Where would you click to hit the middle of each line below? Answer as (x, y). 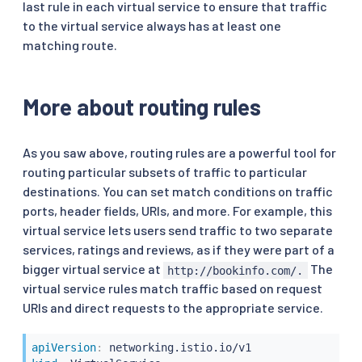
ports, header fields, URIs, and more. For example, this (177, 211)
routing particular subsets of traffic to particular (165, 172)
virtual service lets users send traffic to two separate (178, 230)
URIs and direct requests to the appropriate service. (173, 308)
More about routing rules (142, 107)
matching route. (70, 45)
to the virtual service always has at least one (152, 26)
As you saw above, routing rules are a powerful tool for (179, 153)
